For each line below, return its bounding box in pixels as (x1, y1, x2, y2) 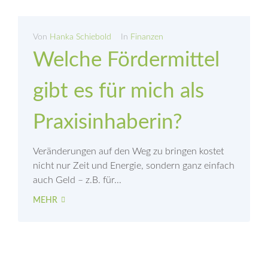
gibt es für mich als (33, 81, 204, 102)
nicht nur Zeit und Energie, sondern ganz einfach (33, 161, 234, 171)
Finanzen (130, 33, 163, 42)
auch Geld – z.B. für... (33, 175, 121, 185)
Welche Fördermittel (33, 50, 220, 71)
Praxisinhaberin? (33, 112, 182, 133)
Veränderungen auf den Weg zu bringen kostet (33, 147, 224, 157)
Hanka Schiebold (50, 33, 111, 42)
